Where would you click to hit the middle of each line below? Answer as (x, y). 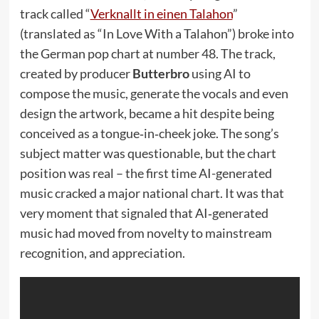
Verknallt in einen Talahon (161, 13)
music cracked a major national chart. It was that (152, 193)
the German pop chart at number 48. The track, (147, 53)
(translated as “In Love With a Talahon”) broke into (157, 33)
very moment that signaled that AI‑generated (144, 213)
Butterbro (161, 73)
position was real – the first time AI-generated (146, 173)
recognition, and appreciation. (102, 252)
